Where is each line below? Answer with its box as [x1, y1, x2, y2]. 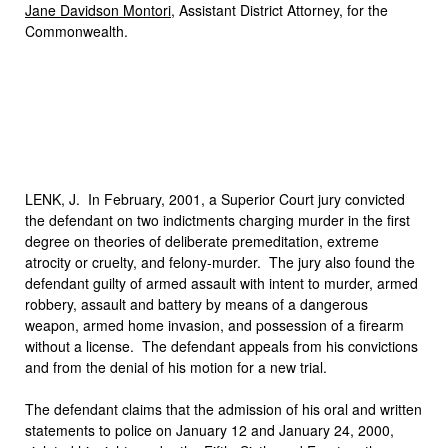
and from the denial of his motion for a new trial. [25, 357, 327, 377]
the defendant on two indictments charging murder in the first [25, 210, 410, 230]
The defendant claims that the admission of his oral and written [25, 399, 422, 419]
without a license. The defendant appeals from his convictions [25, 336, 418, 356]
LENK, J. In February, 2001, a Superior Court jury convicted [25, 189, 405, 209]
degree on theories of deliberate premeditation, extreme [25, 231, 379, 251]
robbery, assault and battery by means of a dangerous [25, 294, 368, 314]
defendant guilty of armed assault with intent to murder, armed [25, 273, 418, 293]
